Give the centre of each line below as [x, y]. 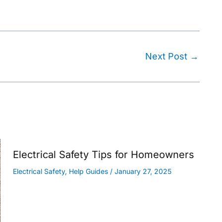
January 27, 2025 [143, 171]
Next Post [167, 56]
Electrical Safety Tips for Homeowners [104, 155]
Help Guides [88, 171]
